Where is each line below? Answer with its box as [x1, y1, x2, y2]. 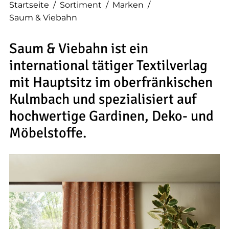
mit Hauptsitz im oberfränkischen [9, 73, 213, 91]
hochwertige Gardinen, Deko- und [9, 107, 214, 125]
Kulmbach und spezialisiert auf [9, 90, 196, 108]
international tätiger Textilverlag [9, 56, 208, 74]
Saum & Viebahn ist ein [9, 39, 148, 57]
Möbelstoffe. [9, 124, 86, 142]
